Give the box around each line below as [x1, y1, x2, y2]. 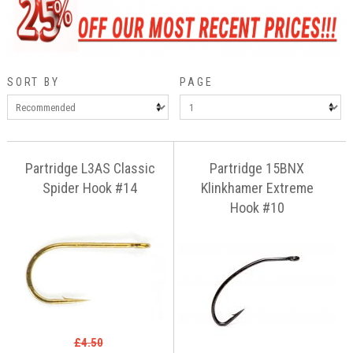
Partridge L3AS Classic [24, 160, 155, 177]
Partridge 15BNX [210, 160, 305, 177]
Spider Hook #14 [43, 180, 138, 197]
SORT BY [6, 75, 60, 88]
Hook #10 [229, 199, 284, 217]
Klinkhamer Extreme [200, 180, 314, 197]
